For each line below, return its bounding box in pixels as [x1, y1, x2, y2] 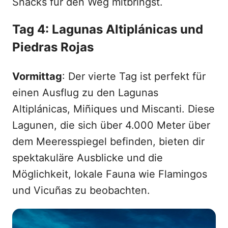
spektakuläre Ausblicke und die [12, 152, 163, 164]
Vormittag [12, 70, 62, 83]
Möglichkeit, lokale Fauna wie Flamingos [12, 168, 207, 181]
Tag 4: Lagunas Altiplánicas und [12, 22, 203, 37]
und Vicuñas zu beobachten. [12, 184, 150, 197]
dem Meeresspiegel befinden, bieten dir [12, 135, 205, 148]
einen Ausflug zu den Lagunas [12, 87, 158, 99]
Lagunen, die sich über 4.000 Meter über [12, 119, 210, 132]
